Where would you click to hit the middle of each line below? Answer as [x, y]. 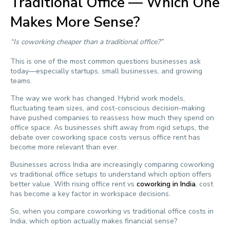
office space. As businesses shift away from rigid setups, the [110, 128]
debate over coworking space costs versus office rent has [105, 137]
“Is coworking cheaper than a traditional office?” [87, 42]
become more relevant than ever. [64, 147]
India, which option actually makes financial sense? [94, 221]
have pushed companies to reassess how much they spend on [112, 118]
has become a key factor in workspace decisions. [90, 194]
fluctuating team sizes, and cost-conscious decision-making [108, 108]
